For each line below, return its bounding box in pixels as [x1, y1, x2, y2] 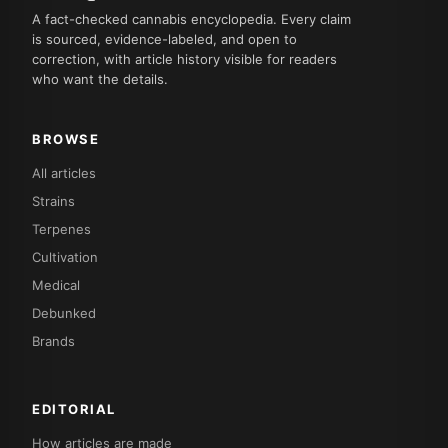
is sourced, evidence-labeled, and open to [32, 30, 297, 47]
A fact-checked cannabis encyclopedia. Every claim [32, 10, 351, 27]
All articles [32, 164, 96, 181]
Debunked [32, 304, 96, 321]
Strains [32, 192, 75, 209]
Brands [32, 332, 75, 349]
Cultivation [32, 248, 98, 265]
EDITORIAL [32, 400, 116, 417]
